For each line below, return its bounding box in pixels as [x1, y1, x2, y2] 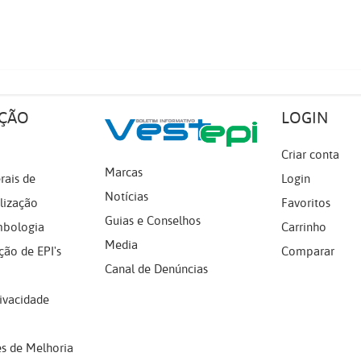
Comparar [280, 243, 334, 260]
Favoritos [280, 194, 330, 212]
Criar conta [280, 146, 339, 164]
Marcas [104, 164, 143, 181]
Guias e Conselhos [104, 212, 201, 230]
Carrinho [280, 218, 326, 236]
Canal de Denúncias [104, 260, 208, 278]
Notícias [104, 188, 148, 205]
